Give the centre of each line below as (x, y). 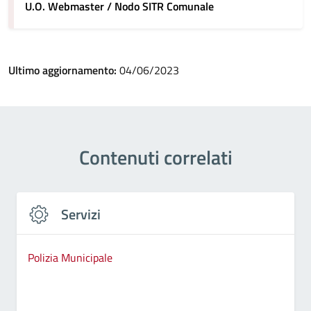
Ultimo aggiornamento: (64, 70)
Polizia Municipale (70, 257)
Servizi (81, 214)
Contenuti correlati (155, 157)
